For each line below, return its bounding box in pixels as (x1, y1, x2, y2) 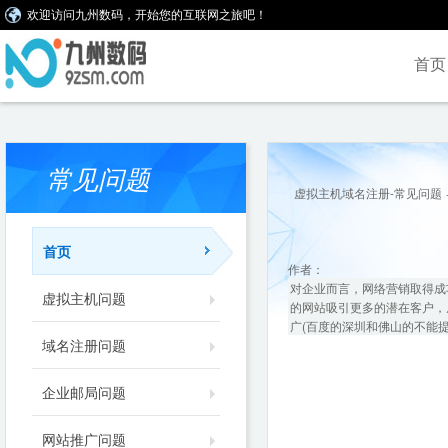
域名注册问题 (42, 335, 126, 355)
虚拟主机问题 (42, 288, 126, 308)
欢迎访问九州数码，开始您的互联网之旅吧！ (27, 8, 267, 22)
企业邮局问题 (42, 382, 126, 402)
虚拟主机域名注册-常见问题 (294, 184, 442, 201)
